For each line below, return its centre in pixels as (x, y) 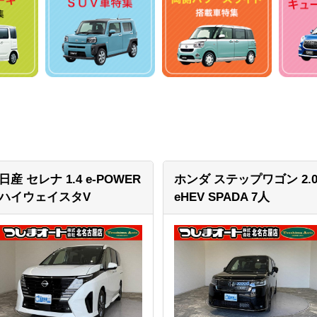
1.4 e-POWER (103, 180)
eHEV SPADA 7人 (221, 197)
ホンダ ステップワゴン (237, 180)
